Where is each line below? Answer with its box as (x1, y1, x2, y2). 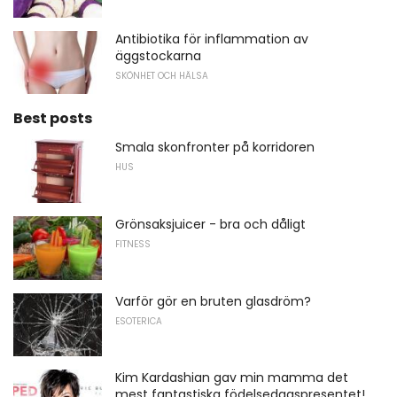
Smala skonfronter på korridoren (115, 138, 315, 157)
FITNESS (115, 237, 151, 251)
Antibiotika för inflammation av (115, 29, 308, 48)
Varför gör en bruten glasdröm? (115, 292, 311, 310)
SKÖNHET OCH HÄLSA (115, 68, 208, 82)
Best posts (13, 108, 92, 129)
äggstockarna (115, 46, 201, 65)
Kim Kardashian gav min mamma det (115, 369, 348, 387)
